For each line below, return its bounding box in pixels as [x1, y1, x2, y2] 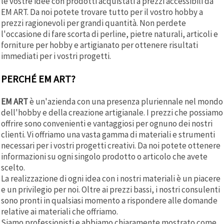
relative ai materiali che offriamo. [1, 205, 118, 217]
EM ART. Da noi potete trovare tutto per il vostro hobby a [1, 6, 203, 17]
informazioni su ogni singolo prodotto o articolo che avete [1, 150, 207, 162]
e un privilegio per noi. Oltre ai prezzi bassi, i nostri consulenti [1, 183, 220, 195]
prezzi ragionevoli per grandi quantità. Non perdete [1, 17, 186, 28]
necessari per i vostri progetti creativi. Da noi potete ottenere [1, 139, 220, 151]
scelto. [1, 161, 25, 173]
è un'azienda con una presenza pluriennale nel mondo [28, 95, 223, 107]
